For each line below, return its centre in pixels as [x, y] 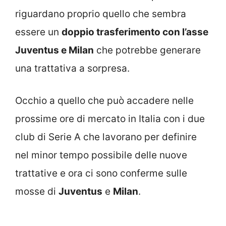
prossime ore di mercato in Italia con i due [110, 119]
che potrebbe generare [147, 50]
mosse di [37, 192]
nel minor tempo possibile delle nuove [101, 155]
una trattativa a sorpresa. [72, 68]
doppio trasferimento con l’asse [135, 32]
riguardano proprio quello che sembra [101, 14]
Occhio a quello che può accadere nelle [104, 101]
